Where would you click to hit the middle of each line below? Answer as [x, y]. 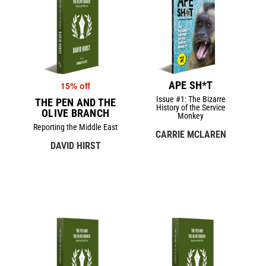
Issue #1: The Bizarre [191, 99]
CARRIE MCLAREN [191, 134]
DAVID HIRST [75, 145]
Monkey [191, 115]
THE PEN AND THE [75, 102]
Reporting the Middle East [75, 127]
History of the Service [191, 107]
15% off [75, 85]
